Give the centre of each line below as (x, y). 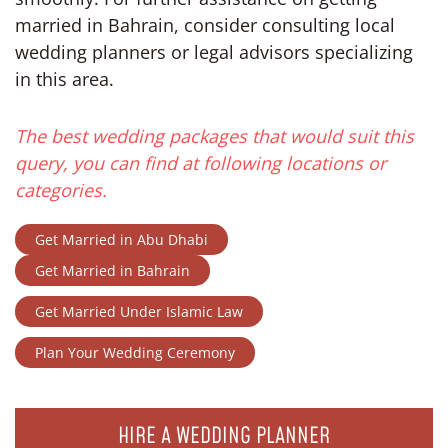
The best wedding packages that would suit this (214, 136)
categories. (61, 190)
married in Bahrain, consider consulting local (205, 25)
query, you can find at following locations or (200, 163)
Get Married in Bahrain (112, 270)
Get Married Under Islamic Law (139, 311)
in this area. (64, 79)
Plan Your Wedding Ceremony (135, 352)
